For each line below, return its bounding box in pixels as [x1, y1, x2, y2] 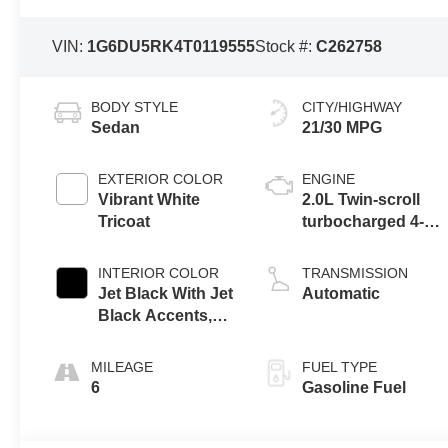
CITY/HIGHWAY [302, 98, 403, 115]
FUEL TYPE [302, 358, 378, 375]
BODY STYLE [91, 98, 179, 115]
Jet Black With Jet [98, 284, 234, 302]
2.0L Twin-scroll [302, 190, 421, 208]
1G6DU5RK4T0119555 [87, 37, 256, 55]
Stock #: [255, 37, 317, 55]
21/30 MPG [302, 118, 383, 136]
